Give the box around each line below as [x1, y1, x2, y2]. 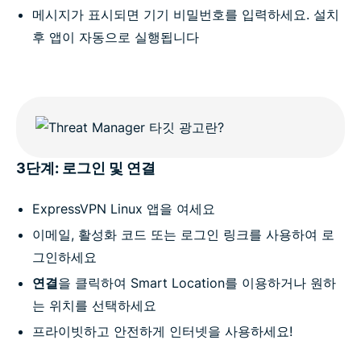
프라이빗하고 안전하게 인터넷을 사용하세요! [32, 323, 293, 340]
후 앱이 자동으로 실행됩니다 [32, 29, 199, 46]
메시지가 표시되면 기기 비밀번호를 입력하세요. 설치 [32, 6, 339, 23]
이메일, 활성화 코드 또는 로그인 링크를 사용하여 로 [32, 226, 334, 243]
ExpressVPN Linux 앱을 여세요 [32, 201, 215, 218]
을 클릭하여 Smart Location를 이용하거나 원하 [58, 275, 336, 292]
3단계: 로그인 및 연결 [16, 160, 156, 177]
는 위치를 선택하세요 [32, 297, 156, 314]
